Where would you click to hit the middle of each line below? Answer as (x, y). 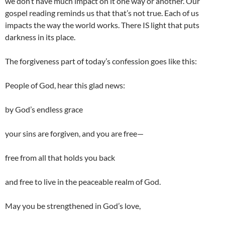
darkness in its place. (40, 37)
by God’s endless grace (44, 109)
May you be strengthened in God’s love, (73, 206)
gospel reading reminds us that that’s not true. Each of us (102, 13)
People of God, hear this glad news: (65, 85)
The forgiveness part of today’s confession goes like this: (101, 61)
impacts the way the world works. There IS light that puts (102, 25)
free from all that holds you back (60, 158)
